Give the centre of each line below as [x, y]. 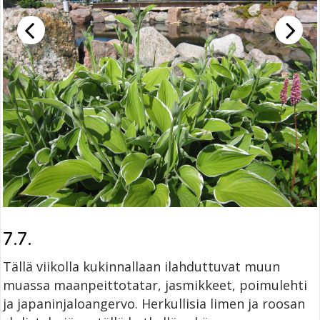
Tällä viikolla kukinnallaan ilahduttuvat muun [141, 266]
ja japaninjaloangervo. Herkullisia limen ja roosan [154, 303]
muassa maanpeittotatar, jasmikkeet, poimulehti [155, 285]
